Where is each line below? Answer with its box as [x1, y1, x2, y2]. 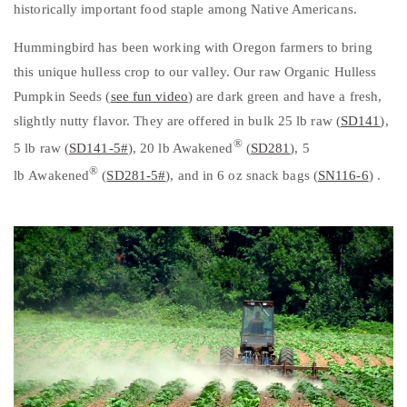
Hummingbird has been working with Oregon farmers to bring [14, 39, 372, 55]
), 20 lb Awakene [127, 140, 226, 155]
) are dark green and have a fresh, [187, 88, 382, 104]
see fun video [110, 88, 188, 104]
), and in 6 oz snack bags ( [165, 167, 318, 183]
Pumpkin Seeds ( [14, 88, 111, 104]
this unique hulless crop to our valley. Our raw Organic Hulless [14, 64, 377, 79]
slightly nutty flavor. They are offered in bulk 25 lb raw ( [14, 113, 341, 128]
